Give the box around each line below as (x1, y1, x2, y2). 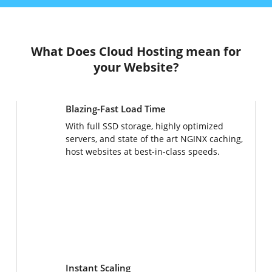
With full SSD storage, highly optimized (66, 120, 223, 132)
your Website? (93, 59, 179, 75)
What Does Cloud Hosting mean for (31, 43, 241, 59)
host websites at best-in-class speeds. (66, 146, 220, 157)
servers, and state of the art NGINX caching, (66, 133, 243, 144)
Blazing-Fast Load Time (66, 103, 166, 115)
